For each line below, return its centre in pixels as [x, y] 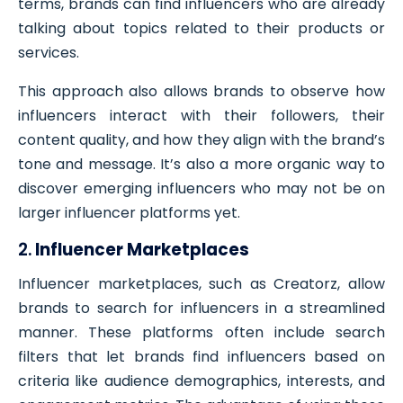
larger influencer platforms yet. [129, 213]
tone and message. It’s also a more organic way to [201, 165]
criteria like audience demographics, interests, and [201, 381]
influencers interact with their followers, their [201, 116]
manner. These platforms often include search [201, 333]
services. [49, 53]
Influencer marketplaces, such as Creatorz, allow [201, 284]
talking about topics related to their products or [201, 29]
